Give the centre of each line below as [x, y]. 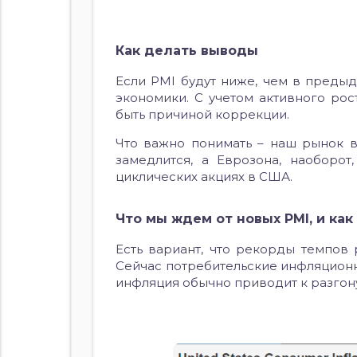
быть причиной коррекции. [202, 115]
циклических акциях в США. [206, 177]
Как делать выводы [187, 51]
